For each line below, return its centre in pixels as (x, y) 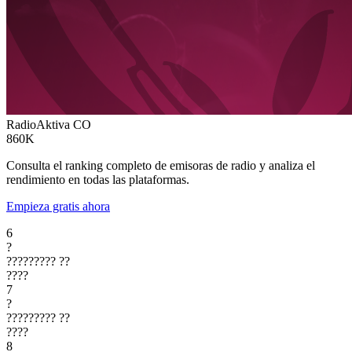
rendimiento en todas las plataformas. (98, 179)
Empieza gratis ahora (58, 206)
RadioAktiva (38, 124)
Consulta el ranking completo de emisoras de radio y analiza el (161, 165)
